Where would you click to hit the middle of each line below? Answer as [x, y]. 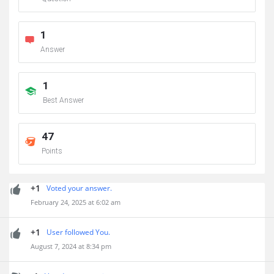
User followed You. [78, 232]
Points [52, 151]
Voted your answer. [79, 188]
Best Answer [63, 100]
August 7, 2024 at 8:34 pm [71, 246]
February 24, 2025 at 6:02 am [76, 202]
